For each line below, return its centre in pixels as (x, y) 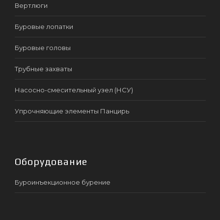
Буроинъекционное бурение (63, 182)
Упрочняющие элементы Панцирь (72, 111)
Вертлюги (31, 5)
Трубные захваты (43, 69)
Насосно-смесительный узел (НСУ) (74, 90)
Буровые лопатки (44, 26)
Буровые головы (43, 47)
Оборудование (51, 161)
